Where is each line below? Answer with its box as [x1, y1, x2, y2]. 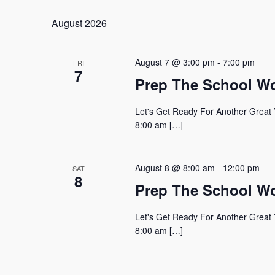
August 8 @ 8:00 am [134, 161, 215, 174]
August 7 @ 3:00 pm [134, 56, 215, 68]
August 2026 [52, 16, 107, 30]
